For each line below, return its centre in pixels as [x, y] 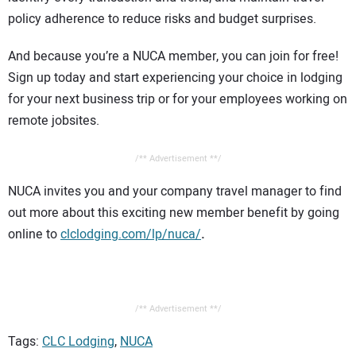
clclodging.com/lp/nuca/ [131, 234]
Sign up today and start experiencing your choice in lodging [175, 78]
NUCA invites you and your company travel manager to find [175, 191]
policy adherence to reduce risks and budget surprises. [162, 19]
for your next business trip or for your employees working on [178, 100]
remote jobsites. [54, 121]
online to [34, 234]
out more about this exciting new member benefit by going [174, 213]
